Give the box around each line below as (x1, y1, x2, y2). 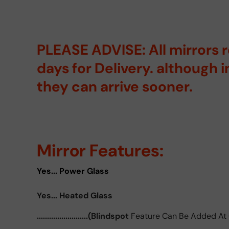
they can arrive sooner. (37, 77, 193, 96)
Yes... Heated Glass (37, 190, 112, 201)
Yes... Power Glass (37, 165, 109, 176)
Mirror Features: (37, 140, 164, 162)
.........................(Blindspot (37, 210, 131, 221)
